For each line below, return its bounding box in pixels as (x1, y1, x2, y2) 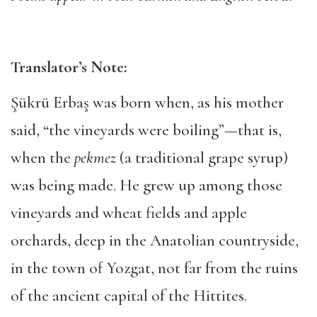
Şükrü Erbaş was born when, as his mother (11, 93, 284, 113)
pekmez (74, 148, 116, 168)
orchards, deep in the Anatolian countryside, (11, 231, 299, 250)
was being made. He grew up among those (11, 175, 282, 195)
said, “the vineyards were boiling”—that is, (11, 120, 282, 140)
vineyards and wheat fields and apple (11, 203, 247, 223)
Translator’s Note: (11, 57, 127, 77)
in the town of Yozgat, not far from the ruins (11, 258, 298, 278)
